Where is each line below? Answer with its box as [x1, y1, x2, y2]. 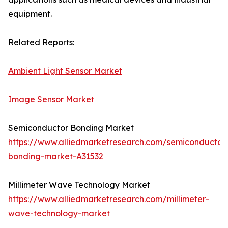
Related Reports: [8, 37, 74, 48]
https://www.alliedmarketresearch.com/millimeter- [8, 194, 209, 205]
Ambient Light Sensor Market [8, 66, 122, 76]
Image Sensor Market [8, 94, 94, 105]
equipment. [8, 9, 52, 19]
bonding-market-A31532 [8, 151, 103, 162]
